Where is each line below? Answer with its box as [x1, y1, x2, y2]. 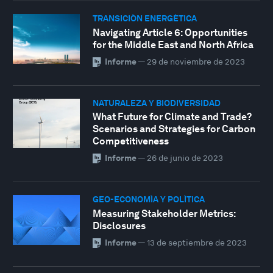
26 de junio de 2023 [146, 153, 223, 163]
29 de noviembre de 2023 [146, 56, 245, 66]
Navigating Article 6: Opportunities [92, 26, 247, 38]
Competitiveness [92, 135, 169, 147]
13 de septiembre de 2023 [146, 237, 247, 247]
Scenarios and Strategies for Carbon [92, 123, 255, 135]
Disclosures [92, 219, 146, 232]
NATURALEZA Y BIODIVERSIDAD [92, 97, 221, 108]
